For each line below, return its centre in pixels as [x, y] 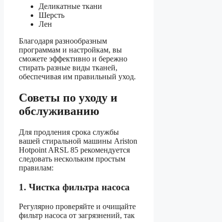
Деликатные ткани [70, 6]
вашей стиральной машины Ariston [78, 141]
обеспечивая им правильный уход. [77, 77]
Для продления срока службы [69, 132]
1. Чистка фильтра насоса [74, 187]
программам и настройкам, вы [70, 50]
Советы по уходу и [68, 98]
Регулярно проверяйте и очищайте [77, 206]
